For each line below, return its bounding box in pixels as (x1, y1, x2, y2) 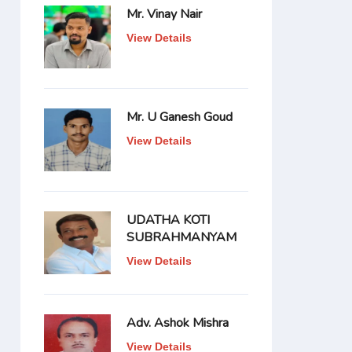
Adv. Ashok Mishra (126, 314, 229, 332)
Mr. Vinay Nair (126, 5, 202, 23)
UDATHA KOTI (126, 211, 210, 229)
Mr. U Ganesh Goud (126, 108, 233, 126)
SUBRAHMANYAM (126, 229, 236, 246)
